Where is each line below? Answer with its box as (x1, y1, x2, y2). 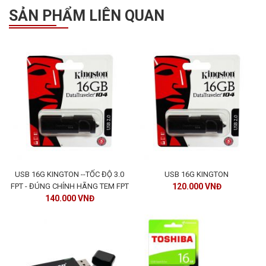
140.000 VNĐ (45, 194, 94, 204)
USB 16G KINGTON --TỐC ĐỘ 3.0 (15, 170, 124, 179)
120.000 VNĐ (172, 182, 221, 192)
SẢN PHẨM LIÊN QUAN (9, 7, 164, 24)
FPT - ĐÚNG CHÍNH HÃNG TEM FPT (10, 182, 129, 191)
